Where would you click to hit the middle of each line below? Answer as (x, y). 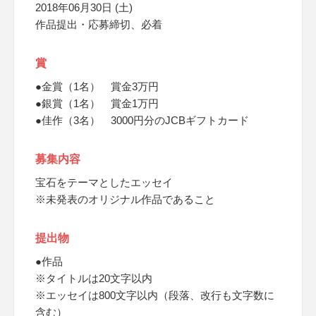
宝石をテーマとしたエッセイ (104, 182)
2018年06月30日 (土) (84, 7)
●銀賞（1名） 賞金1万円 (97, 103)
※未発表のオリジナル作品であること (125, 199)
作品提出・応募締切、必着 (99, 24)
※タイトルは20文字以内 (94, 278)
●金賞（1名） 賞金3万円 (97, 86)
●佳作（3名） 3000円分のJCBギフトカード (142, 120)
